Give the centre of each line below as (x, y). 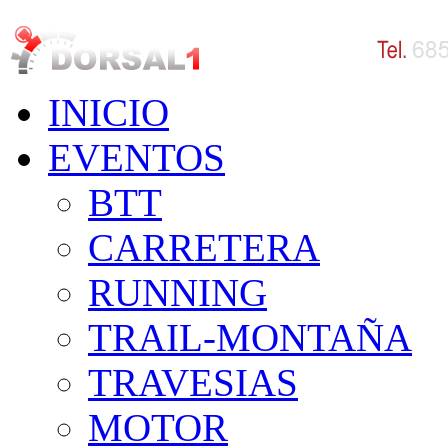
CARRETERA (204, 247)
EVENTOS (136, 157)
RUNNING (177, 292)
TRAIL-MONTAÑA (250, 337)
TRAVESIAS (193, 382)
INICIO (108, 112)
